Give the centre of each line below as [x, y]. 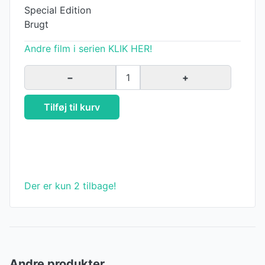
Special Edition [58, 10]
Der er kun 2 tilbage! [70, 186]
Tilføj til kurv [72, 107]
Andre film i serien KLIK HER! [88, 49]
